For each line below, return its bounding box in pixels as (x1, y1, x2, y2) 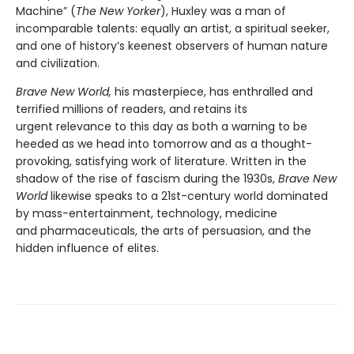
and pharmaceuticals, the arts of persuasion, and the (16, 222, 311, 239)
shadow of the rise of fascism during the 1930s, (16, 170, 278, 186)
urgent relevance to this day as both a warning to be (16, 118, 307, 134)
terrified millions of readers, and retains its (16, 100, 247, 117)
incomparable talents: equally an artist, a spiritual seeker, (16, 20, 330, 36)
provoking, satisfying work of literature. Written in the (16, 153, 307, 169)
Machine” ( (16, 2, 76, 19)
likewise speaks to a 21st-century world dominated (47, 187, 328, 204)
